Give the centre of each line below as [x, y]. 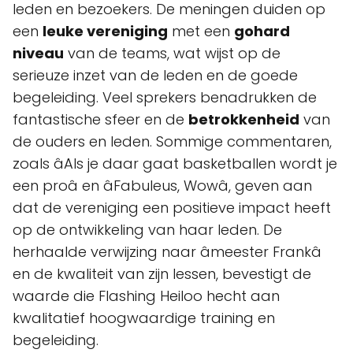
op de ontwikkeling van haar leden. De [147, 230]
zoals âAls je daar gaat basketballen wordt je [175, 163]
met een [201, 31]
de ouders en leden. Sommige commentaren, [172, 141]
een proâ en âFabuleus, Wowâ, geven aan [162, 186]
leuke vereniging [105, 31]
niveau [38, 53]
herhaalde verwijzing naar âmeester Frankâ [167, 252]
